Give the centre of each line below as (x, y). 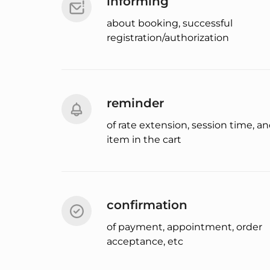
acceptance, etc (145, 242)
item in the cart (144, 140)
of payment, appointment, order (184, 227)
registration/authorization (168, 38)
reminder (135, 103)
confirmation (147, 205)
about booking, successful (170, 24)
